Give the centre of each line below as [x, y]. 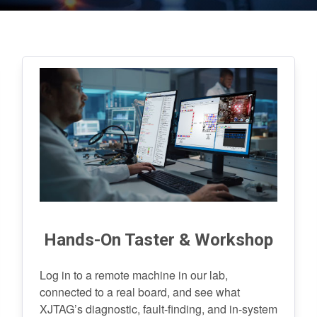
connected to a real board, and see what [139, 292]
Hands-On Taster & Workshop [158, 240]
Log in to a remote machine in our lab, [133, 275]
